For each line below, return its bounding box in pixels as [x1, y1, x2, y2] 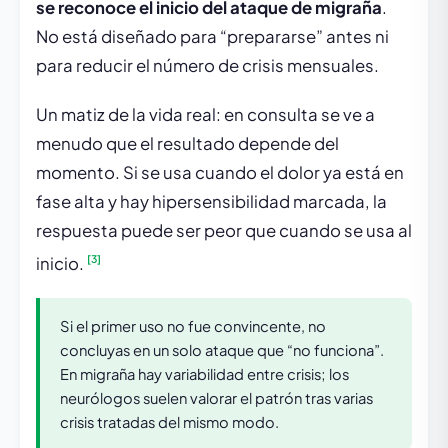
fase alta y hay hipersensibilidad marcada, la [36, 191, 387, 212]
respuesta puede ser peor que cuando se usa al [36, 220, 412, 241]
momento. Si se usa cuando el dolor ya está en [36, 162, 404, 183]
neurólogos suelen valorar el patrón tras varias [60, 388, 373, 407]
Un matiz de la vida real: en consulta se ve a [36, 104, 375, 125]
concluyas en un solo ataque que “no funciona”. [60, 340, 384, 359]
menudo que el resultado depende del [36, 133, 339, 154]
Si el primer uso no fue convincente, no [60, 316, 326, 335]
